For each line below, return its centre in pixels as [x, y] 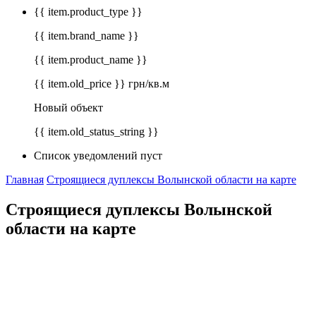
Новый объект [68, 108]
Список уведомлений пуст [98, 156]
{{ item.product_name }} [91, 60]
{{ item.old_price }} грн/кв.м [102, 84]
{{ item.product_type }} [88, 12]
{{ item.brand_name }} [86, 36]
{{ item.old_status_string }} [96, 132]
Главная [25, 180]
